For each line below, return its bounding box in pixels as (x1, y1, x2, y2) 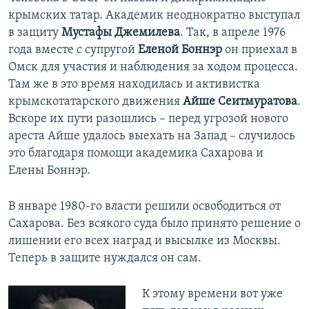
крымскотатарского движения (8, 95, 180, 109)
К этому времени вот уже (141, 288, 283, 301)
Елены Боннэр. (8, 164, 90, 178)
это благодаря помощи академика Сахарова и (8, 147, 263, 161)
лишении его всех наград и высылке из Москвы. (8, 235, 281, 248)
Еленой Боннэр (138, 43, 222, 57)
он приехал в (222, 43, 297, 57)
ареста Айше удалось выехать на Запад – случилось (8, 130, 295, 143)
